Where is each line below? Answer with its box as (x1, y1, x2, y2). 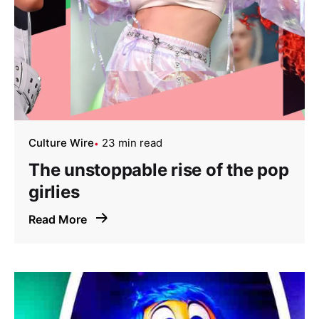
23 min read (102, 136, 162, 150)
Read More (28, 212, 90, 227)
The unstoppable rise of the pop (28, 159, 289, 181)
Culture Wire (28, 136, 94, 150)
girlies (28, 182, 80, 203)
